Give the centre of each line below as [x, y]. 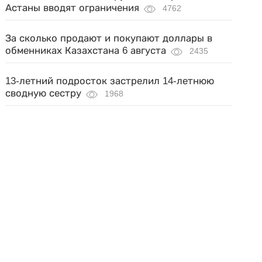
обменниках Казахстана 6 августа [86, 51]
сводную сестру [44, 93]
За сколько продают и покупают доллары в [109, 38]
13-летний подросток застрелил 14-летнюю [110, 81]
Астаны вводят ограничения [73, 8]
